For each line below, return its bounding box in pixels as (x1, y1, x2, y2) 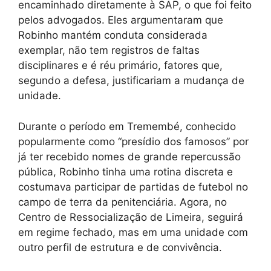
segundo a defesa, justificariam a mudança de (18, 74, 244, 87)
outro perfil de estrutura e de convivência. (18, 241, 222, 253)
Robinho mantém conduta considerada (18, 29, 207, 42)
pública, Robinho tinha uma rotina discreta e (18, 165, 233, 178)
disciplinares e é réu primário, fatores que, (18, 59, 223, 72)
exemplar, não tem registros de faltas (18, 44, 200, 57)
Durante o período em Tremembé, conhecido (18, 120, 236, 132)
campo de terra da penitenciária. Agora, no (18, 195, 227, 208)
